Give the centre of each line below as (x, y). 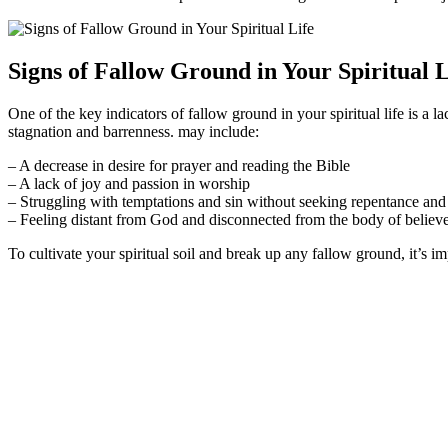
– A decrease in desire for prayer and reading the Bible (179, 166)
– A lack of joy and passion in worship (129, 184)
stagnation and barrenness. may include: (133, 132)
